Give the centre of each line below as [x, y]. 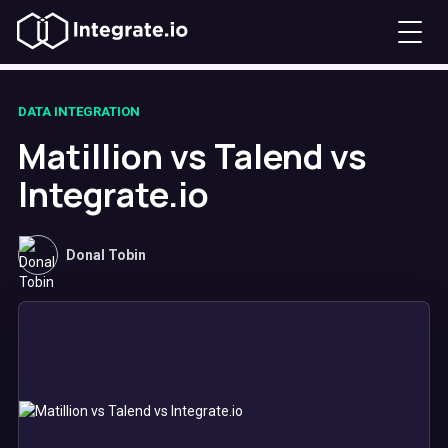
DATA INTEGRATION [79, 111]
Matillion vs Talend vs [192, 156]
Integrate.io [113, 194]
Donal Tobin [106, 255]
